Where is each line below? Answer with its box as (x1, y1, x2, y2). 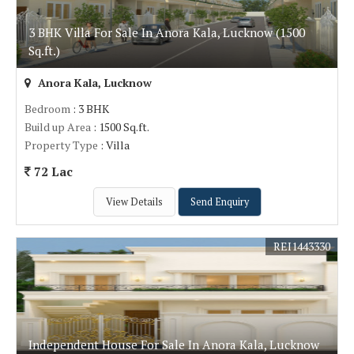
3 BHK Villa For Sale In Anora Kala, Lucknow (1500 (28, 24, 305, 40)
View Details (105, 195, 163, 209)
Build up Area (24, 119, 91, 134)
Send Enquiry (190, 195, 249, 209)
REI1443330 (273, 239, 330, 254)
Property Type (24, 137, 98, 153)
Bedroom (24, 101, 70, 116)
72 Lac (31, 164, 73, 179)
